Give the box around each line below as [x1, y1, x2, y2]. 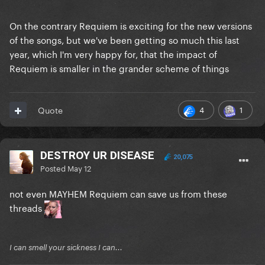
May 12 [67, 161, 91, 174]
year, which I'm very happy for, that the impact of [9, 46, 217, 61]
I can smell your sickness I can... [9, 243, 122, 253]
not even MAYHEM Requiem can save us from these [9, 186, 227, 201]
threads [9, 200, 44, 215]
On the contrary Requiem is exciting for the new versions [9, 18, 252, 33]
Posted [40, 161, 67, 174]
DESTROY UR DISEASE [40, 148, 154, 163]
